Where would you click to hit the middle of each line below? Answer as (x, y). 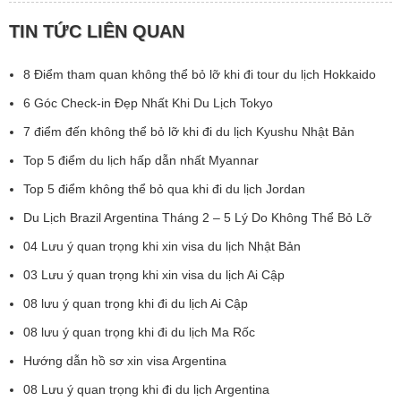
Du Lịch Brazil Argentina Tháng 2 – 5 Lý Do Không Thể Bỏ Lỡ (197, 218)
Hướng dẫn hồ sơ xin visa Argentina (125, 361)
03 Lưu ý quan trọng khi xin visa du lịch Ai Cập (154, 275)
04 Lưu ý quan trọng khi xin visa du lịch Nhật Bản (164, 247)
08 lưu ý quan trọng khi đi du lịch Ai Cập (136, 304)
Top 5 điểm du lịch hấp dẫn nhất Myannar (141, 161)
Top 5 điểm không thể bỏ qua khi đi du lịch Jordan (164, 189)
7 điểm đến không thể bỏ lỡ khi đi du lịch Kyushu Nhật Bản (189, 132)
